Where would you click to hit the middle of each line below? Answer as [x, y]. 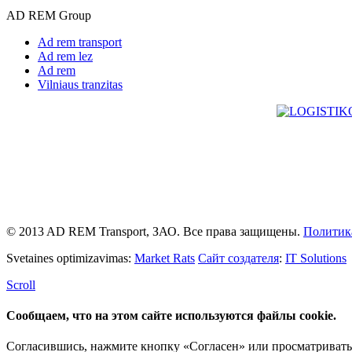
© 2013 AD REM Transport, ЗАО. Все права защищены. [155, 231]
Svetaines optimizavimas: [70, 258]
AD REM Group [49, 15]
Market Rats [165, 258]
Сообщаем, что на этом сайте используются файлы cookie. [171, 316]
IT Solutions [316, 258]
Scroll [21, 284]
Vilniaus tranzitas [80, 84]
